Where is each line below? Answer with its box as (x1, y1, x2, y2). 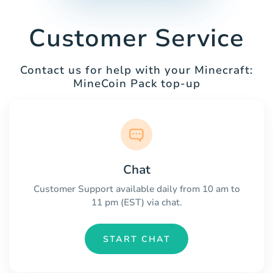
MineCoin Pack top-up (73, 76, 200, 91)
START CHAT (102, 233, 171, 245)
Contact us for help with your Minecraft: (20, 63, 253, 78)
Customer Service (29, 22, 244, 55)
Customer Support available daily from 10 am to (33, 183, 240, 196)
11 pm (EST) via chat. (91, 196, 182, 209)
